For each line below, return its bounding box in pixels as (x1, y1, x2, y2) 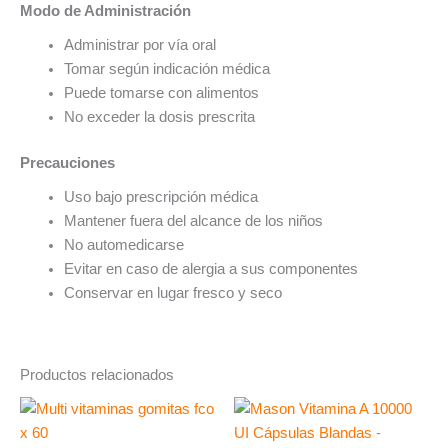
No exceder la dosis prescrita (63, 108, 255, 125)
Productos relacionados (20, 367, 174, 384)
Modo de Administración (20, 2, 191, 19)
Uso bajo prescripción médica (63, 188, 258, 205)
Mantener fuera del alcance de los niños (63, 212, 323, 229)
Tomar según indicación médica (63, 60, 270, 77)
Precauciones (20, 154, 115, 171)
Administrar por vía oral (63, 36, 216, 53)
